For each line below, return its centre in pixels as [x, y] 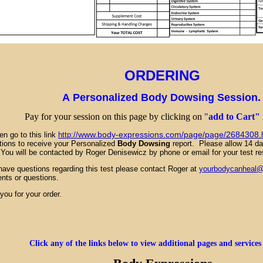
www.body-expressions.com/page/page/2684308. [170, 134]
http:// [68, 135]
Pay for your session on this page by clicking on [114, 117]
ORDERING [164, 75]
